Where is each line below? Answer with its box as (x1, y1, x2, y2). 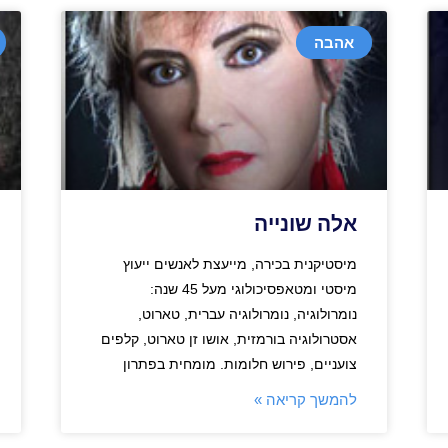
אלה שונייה (254, 212, 358, 237)
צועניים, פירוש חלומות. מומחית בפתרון (123, 356, 358, 373)
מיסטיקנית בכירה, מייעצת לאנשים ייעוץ (123, 256, 358, 273)
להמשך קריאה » (254, 391, 358, 409)
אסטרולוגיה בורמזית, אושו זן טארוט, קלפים (101, 331, 358, 348)
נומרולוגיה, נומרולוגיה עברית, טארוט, (138, 306, 358, 323)
